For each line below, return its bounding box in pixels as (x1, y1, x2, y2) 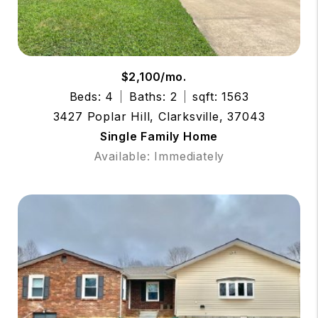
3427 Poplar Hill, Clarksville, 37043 (53, 109, 265, 124)
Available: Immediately (93, 148, 225, 163)
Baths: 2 (129, 89, 177, 104)
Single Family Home (99, 128, 219, 143)
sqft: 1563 (192, 89, 249, 104)
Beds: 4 (69, 89, 114, 104)
